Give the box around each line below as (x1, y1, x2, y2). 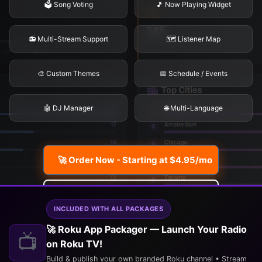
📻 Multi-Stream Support (29, 34, 108, 43)
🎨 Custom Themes (37, 68, 99, 78)
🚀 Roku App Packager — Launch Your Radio (46, 223, 247, 235)
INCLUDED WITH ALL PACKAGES (54, 205, 163, 213)
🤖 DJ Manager (44, 103, 93, 112)
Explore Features (95, 189, 167, 201)
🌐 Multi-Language (164, 103, 223, 112)
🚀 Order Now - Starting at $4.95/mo (58, 154, 212, 166)
